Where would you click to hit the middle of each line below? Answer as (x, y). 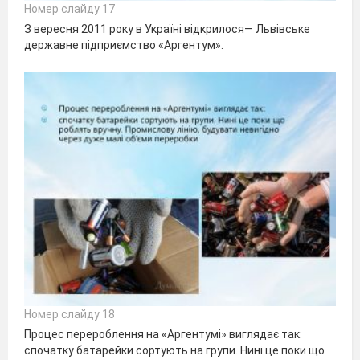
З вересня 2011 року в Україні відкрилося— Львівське (167, 29)
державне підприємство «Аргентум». (124, 45)
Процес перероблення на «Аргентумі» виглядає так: (163, 335)
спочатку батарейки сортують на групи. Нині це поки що (174, 351)
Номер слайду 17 (70, 9)
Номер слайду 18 (70, 315)
